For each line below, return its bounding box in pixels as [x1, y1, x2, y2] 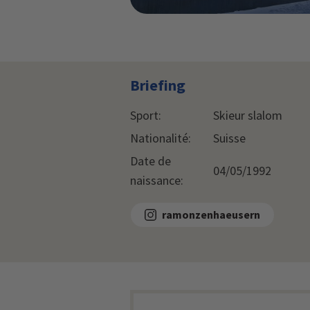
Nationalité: [130, 129, 191, 146]
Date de [130, 152, 171, 169]
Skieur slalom [213, 107, 282, 123]
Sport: [130, 107, 161, 123]
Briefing [130, 75, 185, 95]
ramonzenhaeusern [162, 208, 260, 222]
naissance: [130, 172, 183, 188]
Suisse [213, 129, 246, 146]
